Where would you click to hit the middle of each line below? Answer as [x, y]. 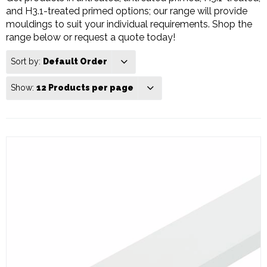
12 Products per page [85, 87]
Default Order [75, 61]
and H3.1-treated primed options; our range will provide [127, 11]
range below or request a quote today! [91, 37]
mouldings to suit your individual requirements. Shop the [129, 24]
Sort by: [27, 61]
